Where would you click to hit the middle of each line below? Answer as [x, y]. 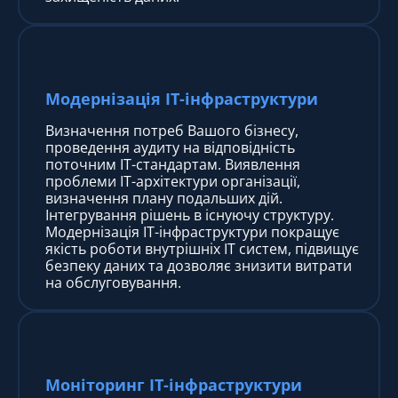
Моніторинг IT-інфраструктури [174, 384]
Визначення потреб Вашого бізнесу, [172, 130]
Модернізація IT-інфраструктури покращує [192, 231]
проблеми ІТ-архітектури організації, [173, 181]
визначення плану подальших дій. [164, 198]
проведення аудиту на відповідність [170, 147]
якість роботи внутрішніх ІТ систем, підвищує [202, 248]
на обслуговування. [113, 282]
